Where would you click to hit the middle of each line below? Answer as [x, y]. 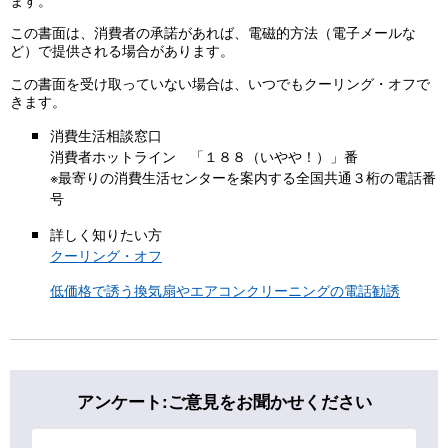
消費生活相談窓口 [106, 135]
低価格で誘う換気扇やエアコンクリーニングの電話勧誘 [225, 289]
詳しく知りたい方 [106, 233]
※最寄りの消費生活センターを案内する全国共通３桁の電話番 [243, 177]
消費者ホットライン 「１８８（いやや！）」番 [204, 156]
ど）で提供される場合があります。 [122, 50]
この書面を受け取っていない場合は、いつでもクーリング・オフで [220, 82]
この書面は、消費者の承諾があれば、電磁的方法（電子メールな [213, 32]
